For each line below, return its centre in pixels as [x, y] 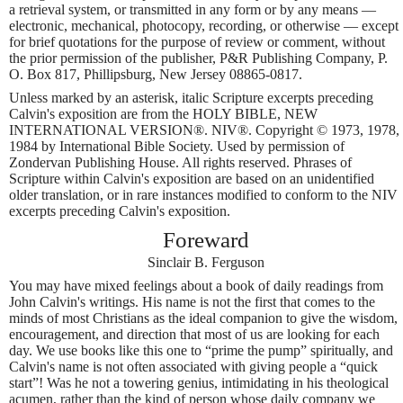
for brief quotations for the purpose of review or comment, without [197, 41]
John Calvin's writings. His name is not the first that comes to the [192, 302]
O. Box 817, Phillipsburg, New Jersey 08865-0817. [156, 74]
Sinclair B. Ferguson [206, 263]
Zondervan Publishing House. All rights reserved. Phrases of [180, 162]
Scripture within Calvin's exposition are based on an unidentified [192, 178]
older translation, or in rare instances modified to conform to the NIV [203, 194]
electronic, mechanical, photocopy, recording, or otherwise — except [204, 25]
